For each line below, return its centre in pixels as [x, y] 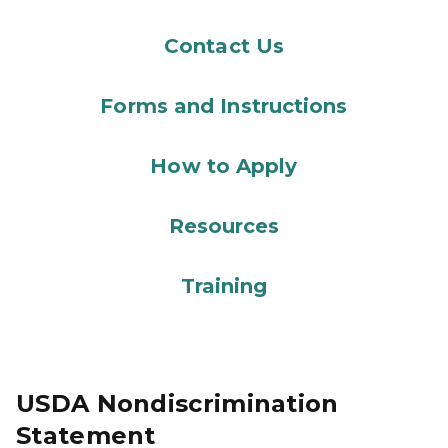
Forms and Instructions [224, 106]
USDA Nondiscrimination [177, 403]
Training [224, 286]
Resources [224, 226]
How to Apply [224, 166]
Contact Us [224, 46]
